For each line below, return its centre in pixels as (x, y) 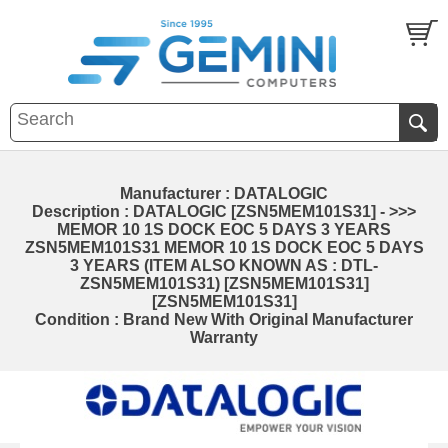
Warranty (224, 337)
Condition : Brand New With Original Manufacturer (224, 319)
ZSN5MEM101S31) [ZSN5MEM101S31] (224, 283)
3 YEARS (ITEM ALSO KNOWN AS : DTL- (224, 265)
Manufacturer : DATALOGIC (224, 193)
